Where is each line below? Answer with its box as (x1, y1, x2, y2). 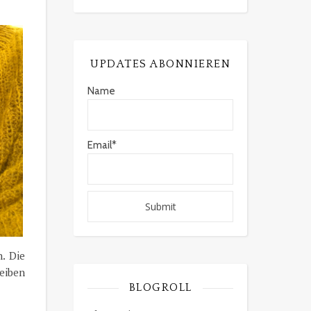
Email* (87, 139, 117, 151)
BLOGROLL (128, 281, 192, 294)
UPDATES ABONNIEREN (90, 58, 230, 70)
